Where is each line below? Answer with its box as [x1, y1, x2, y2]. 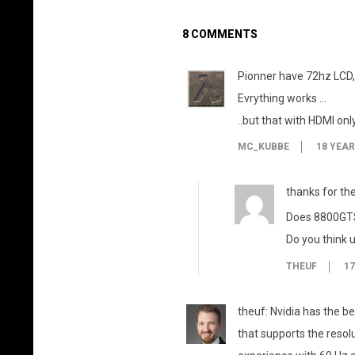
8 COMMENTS [181, 28, 258, 40]
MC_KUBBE [237, 141, 289, 153]
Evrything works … [237, 92, 326, 105]
